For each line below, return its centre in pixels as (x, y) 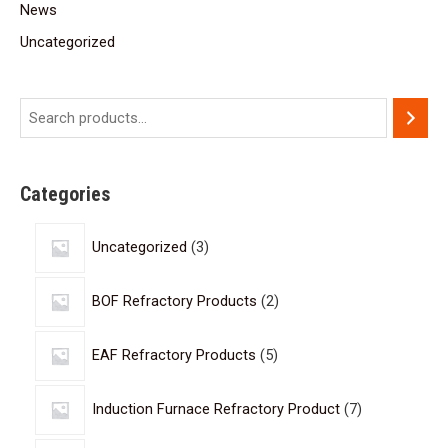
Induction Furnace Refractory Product (216, 408)
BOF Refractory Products (175, 300)
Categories (65, 193)
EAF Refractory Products (174, 354)
